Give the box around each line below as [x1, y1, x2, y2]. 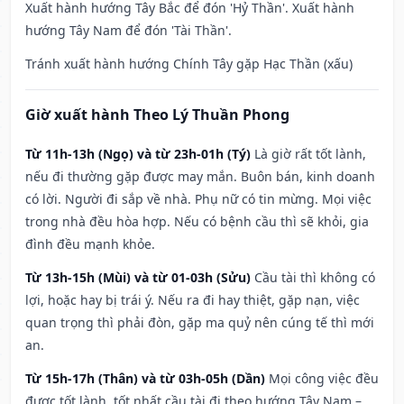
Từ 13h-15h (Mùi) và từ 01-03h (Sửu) [25, 269, 251, 287]
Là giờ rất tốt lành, [254, 145, 366, 163]
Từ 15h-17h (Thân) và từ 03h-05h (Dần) [25, 370, 265, 388]
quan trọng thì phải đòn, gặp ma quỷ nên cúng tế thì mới [25, 314, 374, 332]
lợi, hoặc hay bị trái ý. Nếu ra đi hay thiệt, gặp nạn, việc [25, 291, 360, 309]
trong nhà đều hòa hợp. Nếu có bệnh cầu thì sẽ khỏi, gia [25, 213, 369, 231]
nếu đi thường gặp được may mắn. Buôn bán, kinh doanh [25, 168, 375, 186]
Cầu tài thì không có [254, 269, 375, 287]
